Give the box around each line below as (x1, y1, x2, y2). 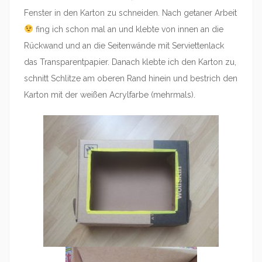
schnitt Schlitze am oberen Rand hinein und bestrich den (24, 74, 237, 83)
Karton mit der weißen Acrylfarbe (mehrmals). (24, 90, 195, 99)
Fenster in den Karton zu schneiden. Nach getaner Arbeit (24, 8, 237, 18)
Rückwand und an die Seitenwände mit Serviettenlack (24, 41, 224, 50)
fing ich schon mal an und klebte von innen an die (33, 25, 223, 34)
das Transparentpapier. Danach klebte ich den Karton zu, (24, 57, 236, 67)
